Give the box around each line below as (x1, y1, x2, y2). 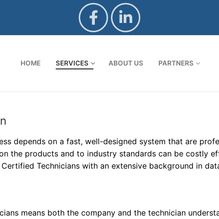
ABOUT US (109, 59, 143, 67)
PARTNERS (158, 59, 194, 67)
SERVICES (56, 59, 88, 67)
